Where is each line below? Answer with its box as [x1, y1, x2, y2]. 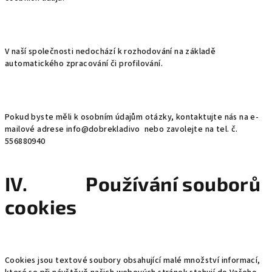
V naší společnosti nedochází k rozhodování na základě [5, 46, 216, 58]
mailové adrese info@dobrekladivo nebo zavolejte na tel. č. [5, 123, 238, 135]
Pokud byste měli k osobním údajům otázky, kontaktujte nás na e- [5, 111, 259, 123]
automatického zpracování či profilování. [5, 58, 163, 70]
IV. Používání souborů [5, 172, 261, 195]
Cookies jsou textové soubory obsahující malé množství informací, [5, 254, 260, 267]
